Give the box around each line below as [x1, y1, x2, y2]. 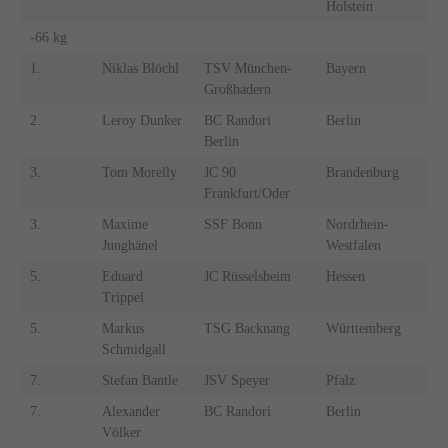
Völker [101, 425, 141, 441]
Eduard [101, 269, 143, 285]
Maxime [101, 217, 148, 233]
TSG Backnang [203, 321, 290, 337]
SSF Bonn [203, 217, 262, 233]
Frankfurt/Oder [203, 186, 290, 202]
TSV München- [203, 61, 292, 77]
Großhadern [203, 82, 271, 98]
